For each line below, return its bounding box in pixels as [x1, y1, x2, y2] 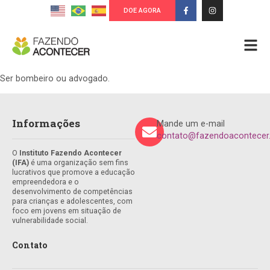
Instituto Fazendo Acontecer [19, 148, 122, 157]
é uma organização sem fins [29, 158, 128, 167]
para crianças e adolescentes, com [12, 196, 133, 206]
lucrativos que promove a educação [12, 168, 135, 177]
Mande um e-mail [156, 118, 225, 128]
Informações [12, 116, 80, 130]
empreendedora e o [12, 177, 79, 186]
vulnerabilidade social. [12, 216, 88, 225]
